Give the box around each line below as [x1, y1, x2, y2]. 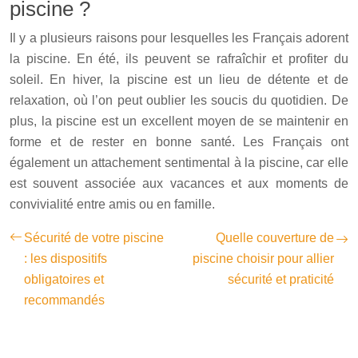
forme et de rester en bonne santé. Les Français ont [10, 134, 348, 149]
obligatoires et [24, 272, 104, 286]
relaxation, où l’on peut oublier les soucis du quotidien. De [10, 93, 348, 107]
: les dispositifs [24, 251, 107, 265]
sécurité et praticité [228, 272, 334, 286]
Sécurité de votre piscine [24, 230, 164, 245]
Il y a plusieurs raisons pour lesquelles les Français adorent [10, 30, 348, 45]
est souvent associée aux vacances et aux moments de [10, 176, 348, 190]
